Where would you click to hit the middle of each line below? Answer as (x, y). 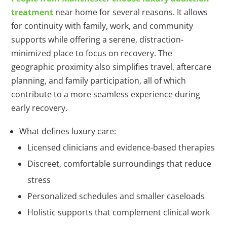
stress (39, 180)
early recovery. (40, 108)
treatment (32, 12)
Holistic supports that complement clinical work (119, 213)
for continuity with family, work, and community (102, 26)
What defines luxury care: (68, 131)
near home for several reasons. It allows (131, 12)
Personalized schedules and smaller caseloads (116, 196)
